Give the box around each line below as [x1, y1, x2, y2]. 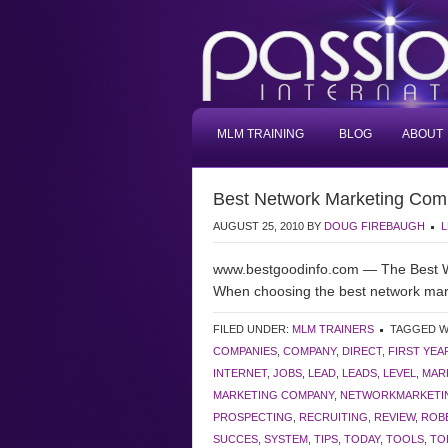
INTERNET [213, 367, 267, 379]
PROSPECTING [213, 411, 293, 423]
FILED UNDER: [213, 323, 292, 335]
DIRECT [342, 345, 382, 357]
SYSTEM [264, 433, 308, 445]
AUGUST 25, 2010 [213, 220, 304, 232]
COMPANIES [213, 345, 277, 357]
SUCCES [213, 433, 258, 445]
